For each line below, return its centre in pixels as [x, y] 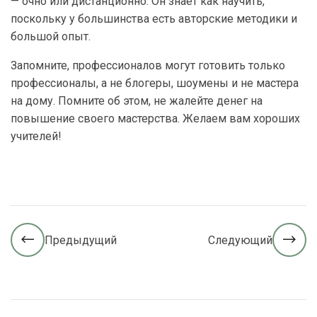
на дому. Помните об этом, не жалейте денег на [137, 101]
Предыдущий [81, 240]
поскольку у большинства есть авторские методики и [154, 19]
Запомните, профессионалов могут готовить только [148, 66]
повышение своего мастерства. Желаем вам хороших [155, 119]
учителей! [36, 137]
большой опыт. [51, 37]
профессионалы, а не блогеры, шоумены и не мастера [155, 83]
